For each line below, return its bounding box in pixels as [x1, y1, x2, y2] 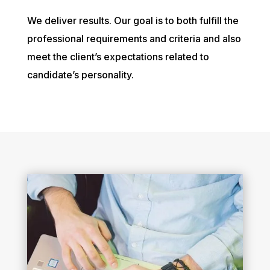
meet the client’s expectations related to [27, 50, 209, 63]
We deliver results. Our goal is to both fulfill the [27, 14, 239, 27]
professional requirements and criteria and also [27, 32, 241, 45]
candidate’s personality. [27, 68, 134, 81]
